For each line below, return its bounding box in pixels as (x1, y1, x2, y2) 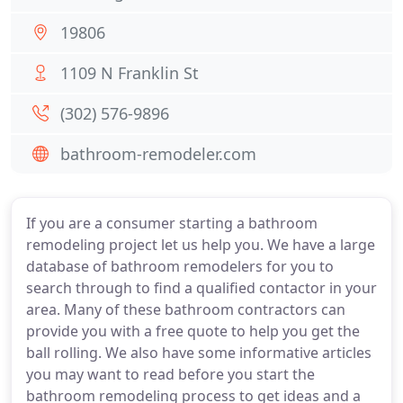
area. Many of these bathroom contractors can (26, 300, 345, 319)
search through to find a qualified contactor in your (26, 278, 377, 298)
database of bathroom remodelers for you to (26, 256, 334, 276)
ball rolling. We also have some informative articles (26, 343, 372, 363)
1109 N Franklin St (60, 62, 199, 84)
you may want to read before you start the (26, 364, 315, 384)
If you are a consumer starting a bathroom (26, 213, 318, 233)
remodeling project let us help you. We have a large (26, 235, 375, 255)
